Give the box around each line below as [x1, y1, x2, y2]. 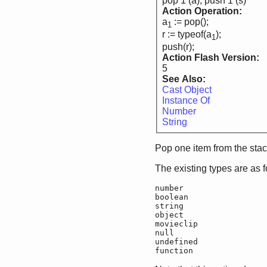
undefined [155, 237, 198, 246]
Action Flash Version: [162, 52, 262, 63]
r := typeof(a [162, 29, 212, 39]
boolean [155, 193, 188, 201]
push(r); [162, 42, 194, 52]
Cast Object [162, 85, 212, 95]
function [155, 246, 193, 255]
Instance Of [162, 95, 210, 105]
